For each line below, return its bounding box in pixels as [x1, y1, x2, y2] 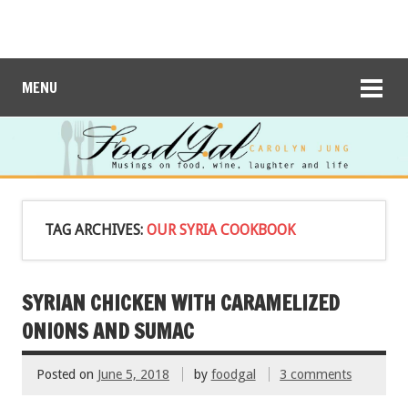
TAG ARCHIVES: [45, 220, 147, 239]
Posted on [36, 367, 97, 382]
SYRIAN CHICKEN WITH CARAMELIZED [22, 288, 340, 317]
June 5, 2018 [97, 367, 169, 382]
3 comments [280, 367, 352, 382]
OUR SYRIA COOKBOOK [147, 220, 295, 239]
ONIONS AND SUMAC [22, 316, 194, 345]
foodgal [210, 367, 256, 382]
